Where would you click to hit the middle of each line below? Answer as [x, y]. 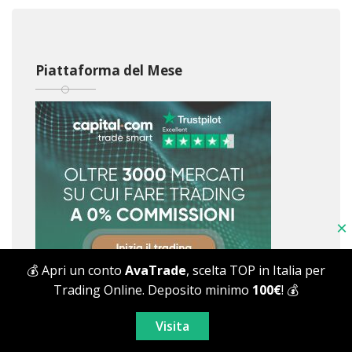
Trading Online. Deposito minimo [153, 290]
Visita [172, 326]
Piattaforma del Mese [109, 71]
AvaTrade [156, 270]
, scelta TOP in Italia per [256, 270]
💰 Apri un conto [76, 270]
